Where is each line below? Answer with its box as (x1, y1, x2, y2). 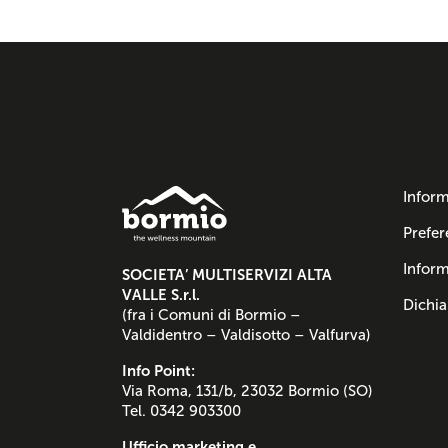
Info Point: (122, 363, 195, 380)
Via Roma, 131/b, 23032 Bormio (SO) (122, 383, 373, 400)
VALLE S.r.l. (122, 287, 200, 304)
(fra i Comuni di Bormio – (122, 307, 301, 324)
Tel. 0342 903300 (122, 403, 241, 420)
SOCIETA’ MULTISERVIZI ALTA (122, 267, 332, 284)
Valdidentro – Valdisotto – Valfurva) (122, 327, 371, 344)
